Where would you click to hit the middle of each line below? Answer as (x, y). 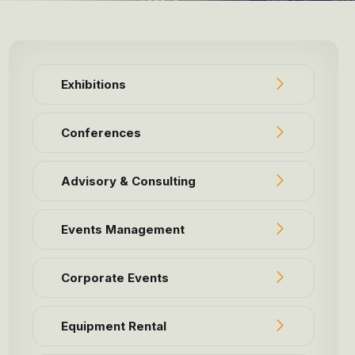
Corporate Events (115, 277)
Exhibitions (94, 84)
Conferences (101, 132)
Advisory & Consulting (129, 181)
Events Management (123, 229)
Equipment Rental (114, 326)
